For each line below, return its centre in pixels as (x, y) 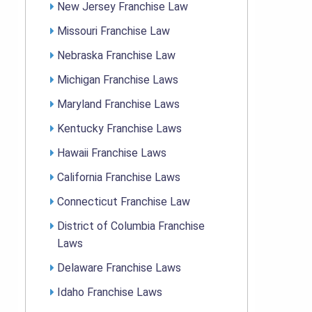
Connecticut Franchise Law (124, 202)
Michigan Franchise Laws (118, 80)
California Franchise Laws (119, 178)
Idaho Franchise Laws (110, 292)
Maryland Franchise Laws (118, 104)
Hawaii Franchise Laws (112, 153)
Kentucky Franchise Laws (119, 129)
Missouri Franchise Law (114, 31)
